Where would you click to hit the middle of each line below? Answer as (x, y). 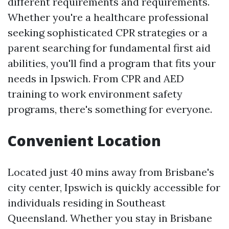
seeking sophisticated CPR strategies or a (108, 33)
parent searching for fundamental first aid (109, 48)
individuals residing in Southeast (87, 203)
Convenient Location (84, 141)
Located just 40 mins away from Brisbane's (111, 172)
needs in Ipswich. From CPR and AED (96, 79)
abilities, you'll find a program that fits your (112, 63)
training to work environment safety (95, 94)
